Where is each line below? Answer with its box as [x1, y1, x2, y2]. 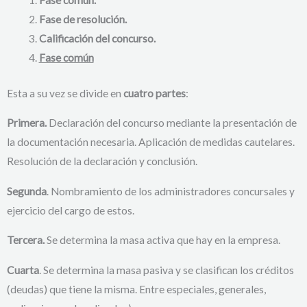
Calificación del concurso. [38, 32, 156, 45]
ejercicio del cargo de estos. [7, 204, 134, 217]
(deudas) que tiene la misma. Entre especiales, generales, [7, 282, 266, 295]
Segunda [7, 184, 47, 197]
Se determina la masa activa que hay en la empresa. [45, 234, 280, 246]
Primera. [7, 116, 47, 129]
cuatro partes [123, 86, 186, 99]
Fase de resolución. [38, 13, 127, 26]
